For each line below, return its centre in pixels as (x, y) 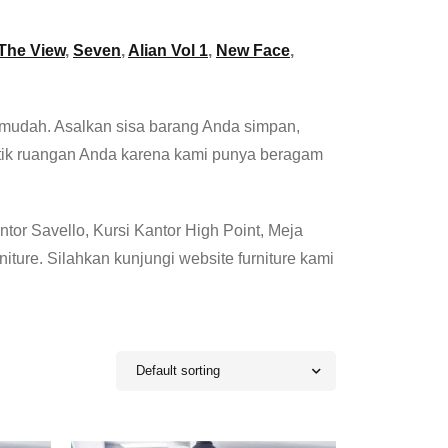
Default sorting (178, 370)
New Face (253, 50)
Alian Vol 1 (168, 50)
